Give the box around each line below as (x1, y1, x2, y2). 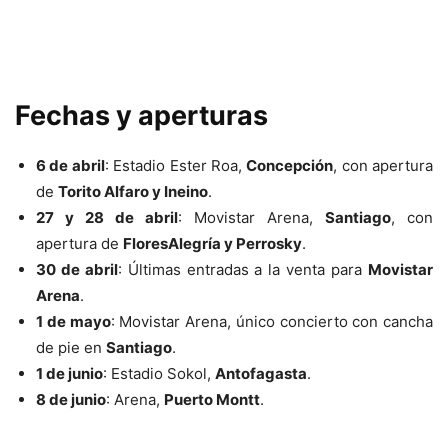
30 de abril (36, 259, 118, 279)
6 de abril (36, 155, 105, 175)
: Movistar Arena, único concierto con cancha (110, 311, 433, 331)
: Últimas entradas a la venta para (117, 259, 369, 279)
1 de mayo (36, 311, 111, 331)
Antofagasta (215, 363, 307, 383)
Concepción (246, 155, 334, 175)
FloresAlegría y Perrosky (123, 233, 302, 253)
